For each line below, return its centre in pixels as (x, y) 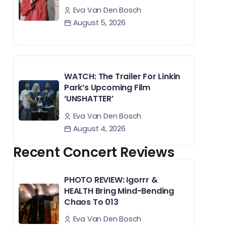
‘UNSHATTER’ (89, 99)
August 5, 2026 (98, 23)
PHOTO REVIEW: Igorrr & (111, 180)
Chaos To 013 (91, 202)
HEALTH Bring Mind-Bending (119, 191)
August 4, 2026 (98, 128)
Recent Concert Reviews (94, 152)
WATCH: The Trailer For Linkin (122, 77)
